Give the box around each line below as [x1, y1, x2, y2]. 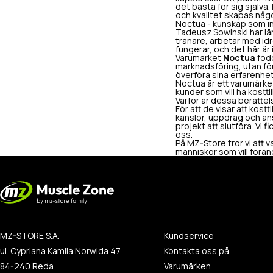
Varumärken [163, 261, 211, 271]
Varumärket [175, 54, 223, 62]
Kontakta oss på [163, 246, 229, 255]
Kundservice [163, 231, 214, 240]
